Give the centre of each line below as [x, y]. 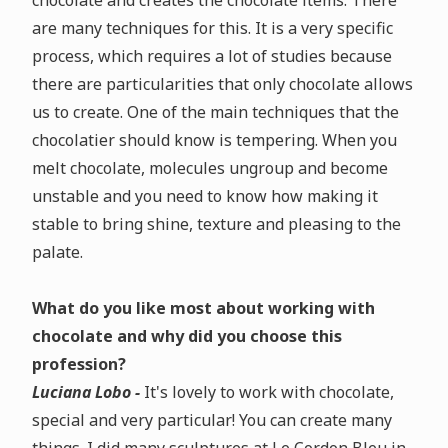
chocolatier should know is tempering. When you [214, 140]
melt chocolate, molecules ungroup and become [209, 168]
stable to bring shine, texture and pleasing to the [216, 224]
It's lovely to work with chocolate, [268, 392]
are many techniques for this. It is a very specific [212, 28]
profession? [78, 364]
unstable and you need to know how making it [204, 196]
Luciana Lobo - [87, 392]
